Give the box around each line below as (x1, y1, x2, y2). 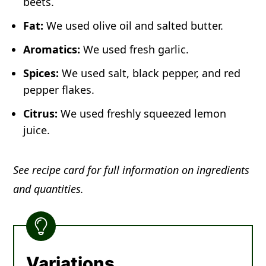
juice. (23, 123, 50, 138)
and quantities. (13, 182, 84, 197)
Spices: (23, 66, 59, 81)
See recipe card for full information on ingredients (13, 163, 250, 178)
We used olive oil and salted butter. (43, 18, 224, 33)
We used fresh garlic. (80, 42, 189, 57)
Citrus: (23, 106, 58, 121)
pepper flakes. (23, 83, 95, 97)
